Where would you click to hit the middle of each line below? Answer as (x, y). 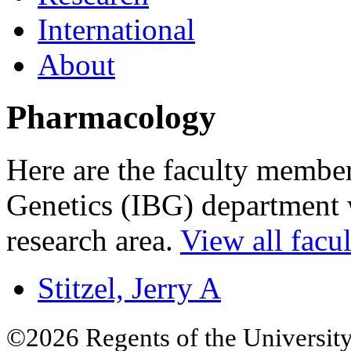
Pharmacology (111, 117)
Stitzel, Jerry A (129, 288)
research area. (93, 240)
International (116, 29)
